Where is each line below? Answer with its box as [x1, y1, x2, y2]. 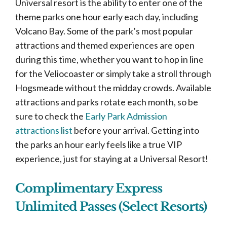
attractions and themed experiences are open [15, 40, 195, 51]
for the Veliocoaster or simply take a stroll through [15, 68, 211, 79]
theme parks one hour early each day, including [15, 11, 198, 22]
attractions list [15, 125, 72, 136]
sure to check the [15, 110, 85, 122]
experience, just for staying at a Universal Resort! [15, 153, 210, 164]
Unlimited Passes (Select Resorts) [15, 199, 207, 214]
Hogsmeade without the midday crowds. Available [15, 82, 211, 93]
